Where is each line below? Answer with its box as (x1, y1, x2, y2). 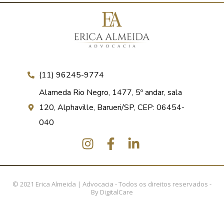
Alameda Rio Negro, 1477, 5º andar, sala (38, 87, 182, 98)
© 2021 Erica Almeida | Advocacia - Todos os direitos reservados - (12, 179, 211, 189)
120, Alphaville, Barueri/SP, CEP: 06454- (38, 102, 184, 113)
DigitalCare (100, 187, 133, 197)
